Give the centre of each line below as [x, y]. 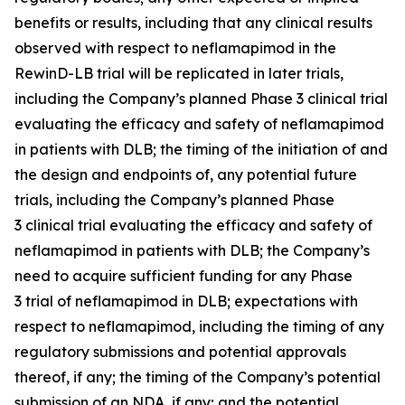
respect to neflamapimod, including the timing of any [199, 326]
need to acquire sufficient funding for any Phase [184, 275]
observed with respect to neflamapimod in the [175, 47]
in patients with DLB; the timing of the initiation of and [201, 149]
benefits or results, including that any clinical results [193, 22]
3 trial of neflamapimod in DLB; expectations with [186, 301]
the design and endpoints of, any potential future [186, 174]
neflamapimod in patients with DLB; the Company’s [192, 250]
